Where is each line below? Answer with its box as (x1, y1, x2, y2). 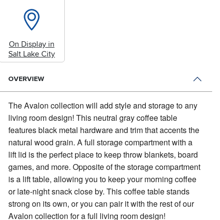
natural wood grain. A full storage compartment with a (8, 137, 193, 148)
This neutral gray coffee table (76, 112, 178, 124)
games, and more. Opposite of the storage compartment (8, 161, 201, 173)
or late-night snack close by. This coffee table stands (8, 186, 190, 197)
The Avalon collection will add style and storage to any (8, 100, 198, 111)
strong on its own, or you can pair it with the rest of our (8, 198, 194, 210)
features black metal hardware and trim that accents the (8, 124, 200, 136)
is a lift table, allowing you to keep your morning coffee (8, 173, 197, 185)
